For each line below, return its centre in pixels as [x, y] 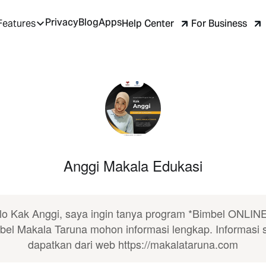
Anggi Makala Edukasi [133, 165]
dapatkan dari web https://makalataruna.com [133, 244]
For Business [219, 23]
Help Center [148, 23]
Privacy [62, 23]
